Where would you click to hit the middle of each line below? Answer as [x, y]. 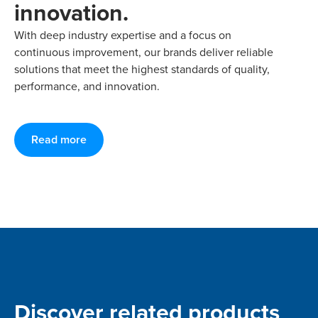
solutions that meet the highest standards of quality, [142, 69]
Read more [59, 140]
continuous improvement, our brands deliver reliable [144, 52]
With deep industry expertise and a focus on [123, 35]
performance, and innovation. [87, 86]
